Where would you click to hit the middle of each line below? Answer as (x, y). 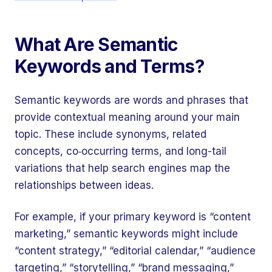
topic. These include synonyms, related (110, 134)
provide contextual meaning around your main (127, 117)
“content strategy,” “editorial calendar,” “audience (135, 251)
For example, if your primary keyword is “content (133, 217)
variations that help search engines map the (122, 168)
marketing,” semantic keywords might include (126, 234)
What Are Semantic (96, 44)
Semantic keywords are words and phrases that (131, 100)
